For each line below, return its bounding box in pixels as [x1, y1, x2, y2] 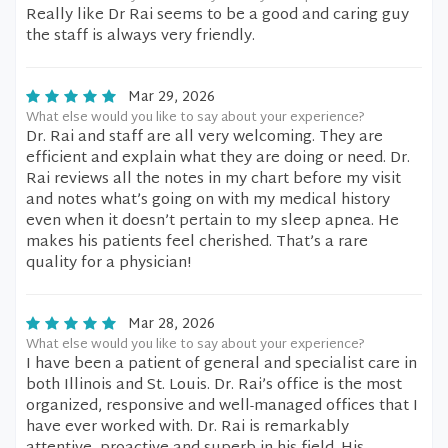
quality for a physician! [26, 250, 191, 277]
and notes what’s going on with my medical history [26, 187, 390, 214]
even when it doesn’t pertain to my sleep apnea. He [26, 208, 399, 235]
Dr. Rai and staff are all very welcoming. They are [26, 124, 383, 151]
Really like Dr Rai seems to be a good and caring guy [26, 2, 409, 29]
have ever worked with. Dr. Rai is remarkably [26, 414, 349, 441]
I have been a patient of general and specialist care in [26, 351, 417, 378]
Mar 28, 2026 [128, 312, 215, 337]
